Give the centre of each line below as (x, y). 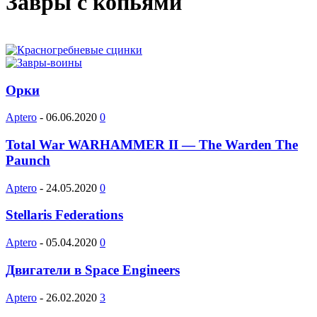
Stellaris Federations (64, 215)
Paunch (28, 161)
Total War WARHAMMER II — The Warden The (152, 145)
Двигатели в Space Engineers (93, 270)
